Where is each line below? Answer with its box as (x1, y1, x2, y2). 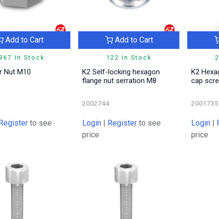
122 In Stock (106, 54, 152, 62)
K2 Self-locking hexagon (82, 67, 160, 77)
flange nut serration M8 (82, 76, 156, 86)
